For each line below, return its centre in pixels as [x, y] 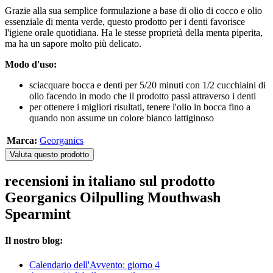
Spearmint [38, 214]
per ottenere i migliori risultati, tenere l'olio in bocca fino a [140, 107]
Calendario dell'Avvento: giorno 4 [94, 264]
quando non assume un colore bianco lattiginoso [122, 118]
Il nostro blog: [34, 241]
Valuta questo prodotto [49, 155]
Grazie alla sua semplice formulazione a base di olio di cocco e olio [133, 11]
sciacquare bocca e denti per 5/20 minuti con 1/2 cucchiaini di [147, 85]
